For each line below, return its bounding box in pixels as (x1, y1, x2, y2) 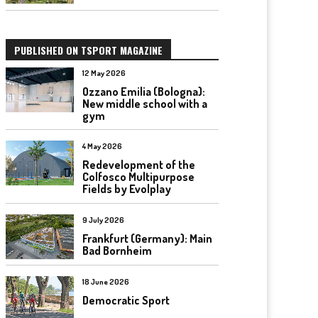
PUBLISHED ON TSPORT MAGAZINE (14, 42, 163, 57)
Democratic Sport (82, 293, 170, 308)
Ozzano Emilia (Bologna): (82, 84, 205, 99)
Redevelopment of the (82, 158, 195, 172)
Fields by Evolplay (82, 182, 171, 197)
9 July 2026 (82, 214, 124, 225)
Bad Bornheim (82, 243, 152, 258)
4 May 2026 (82, 141, 122, 152)
